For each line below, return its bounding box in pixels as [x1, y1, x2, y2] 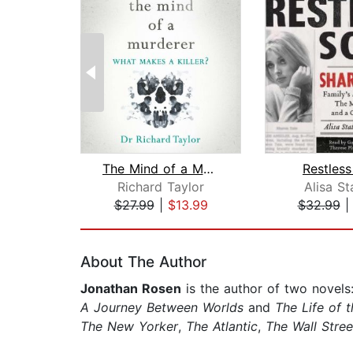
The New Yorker [80, 318, 178, 335]
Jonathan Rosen [80, 281, 181, 297]
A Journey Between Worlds [80, 299, 248, 316]
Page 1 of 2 [80, 214, 150, 230]
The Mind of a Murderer [203, 161, 214, 177]
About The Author [80, 253, 206, 272]
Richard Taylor [117, 179, 204, 195]
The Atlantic [186, 318, 258, 335]
